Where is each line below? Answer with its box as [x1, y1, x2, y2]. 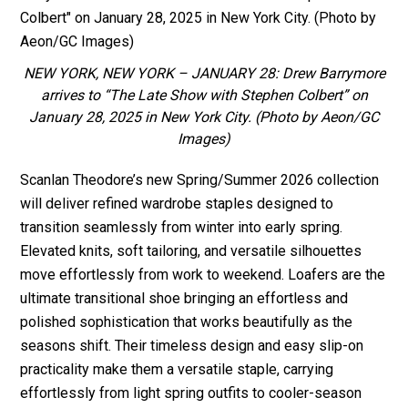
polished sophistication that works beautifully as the [20, 312, 353, 331]
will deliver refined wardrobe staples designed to [20, 194, 334, 212]
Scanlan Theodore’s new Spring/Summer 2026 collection [20, 170, 380, 189]
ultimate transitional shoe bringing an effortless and [20, 289, 349, 307]
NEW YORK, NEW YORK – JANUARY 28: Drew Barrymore [23, 64, 385, 82]
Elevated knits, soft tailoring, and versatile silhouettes [20, 241, 362, 260]
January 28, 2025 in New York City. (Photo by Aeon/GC [29, 107, 379, 126]
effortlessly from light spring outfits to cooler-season [20, 383, 362, 402]
